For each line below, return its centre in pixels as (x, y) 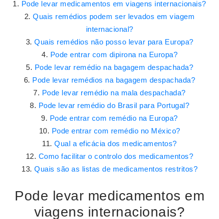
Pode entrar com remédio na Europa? (114, 118)
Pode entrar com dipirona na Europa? (114, 55)
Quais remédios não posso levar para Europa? (114, 42)
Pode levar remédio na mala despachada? (114, 93)
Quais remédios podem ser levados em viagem (114, 16)
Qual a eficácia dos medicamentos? (116, 143)
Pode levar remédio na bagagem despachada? (114, 67)
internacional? (109, 29)
